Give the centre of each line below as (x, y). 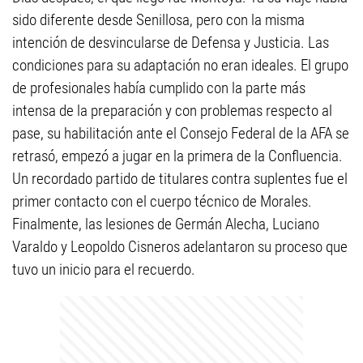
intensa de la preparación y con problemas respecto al (172, 111)
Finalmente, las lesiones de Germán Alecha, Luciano (166, 224)
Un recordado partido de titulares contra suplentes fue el (180, 179)
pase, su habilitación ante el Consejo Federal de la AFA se (181, 133)
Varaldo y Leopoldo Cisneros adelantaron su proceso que (180, 247)
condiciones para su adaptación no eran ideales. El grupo (180, 65)
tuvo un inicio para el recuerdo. (104, 269)
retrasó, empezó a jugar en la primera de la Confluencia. (177, 156)
